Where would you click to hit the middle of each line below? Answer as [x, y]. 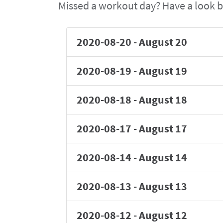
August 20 [163, 42]
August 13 [163, 186]
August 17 [163, 128]
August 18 [163, 100]
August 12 [163, 215]
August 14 [163, 157]
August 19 [163, 71]
